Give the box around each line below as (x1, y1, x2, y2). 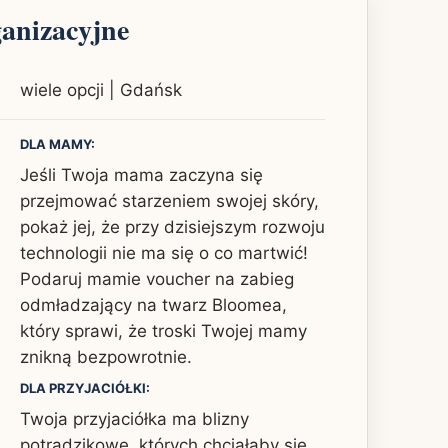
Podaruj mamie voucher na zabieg (20, 268, 294, 289)
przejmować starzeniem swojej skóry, (20, 190, 319, 211)
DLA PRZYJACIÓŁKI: (20, 379, 150, 396)
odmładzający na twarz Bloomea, (20, 294, 287, 315)
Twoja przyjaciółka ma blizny (20, 408, 249, 429)
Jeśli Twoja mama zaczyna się (20, 164, 263, 185)
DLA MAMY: (20, 135, 95, 152)
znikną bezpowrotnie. (20, 346, 192, 367)
